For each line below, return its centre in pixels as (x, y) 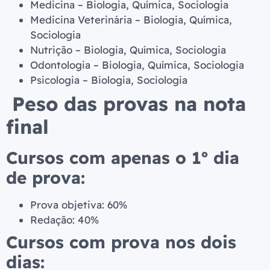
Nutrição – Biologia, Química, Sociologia (128, 49)
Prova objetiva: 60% (79, 204)
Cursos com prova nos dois (121, 242)
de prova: (46, 177)
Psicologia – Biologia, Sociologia (109, 80)
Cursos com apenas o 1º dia (123, 157)
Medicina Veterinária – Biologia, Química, (131, 19)
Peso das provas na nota (126, 103)
